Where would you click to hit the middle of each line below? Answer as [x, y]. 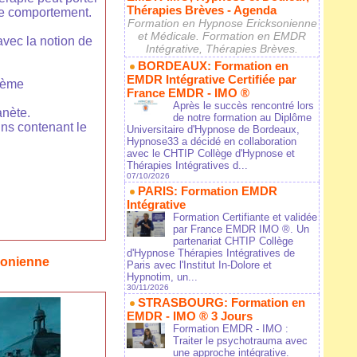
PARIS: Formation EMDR [208, 191]
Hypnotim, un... [162, 277]
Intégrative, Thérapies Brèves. [222, 49]
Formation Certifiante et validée [245, 218]
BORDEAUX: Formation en [213, 66]
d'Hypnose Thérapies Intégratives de [211, 253]
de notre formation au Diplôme [242, 118]
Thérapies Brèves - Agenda [202, 10]
